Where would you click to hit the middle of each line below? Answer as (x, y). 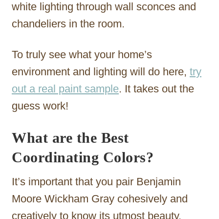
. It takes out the (156, 89)
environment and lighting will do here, (101, 72)
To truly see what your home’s (82, 55)
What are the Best (70, 138)
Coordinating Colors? (83, 157)
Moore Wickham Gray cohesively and (100, 199)
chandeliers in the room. (68, 24)
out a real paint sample (65, 89)
